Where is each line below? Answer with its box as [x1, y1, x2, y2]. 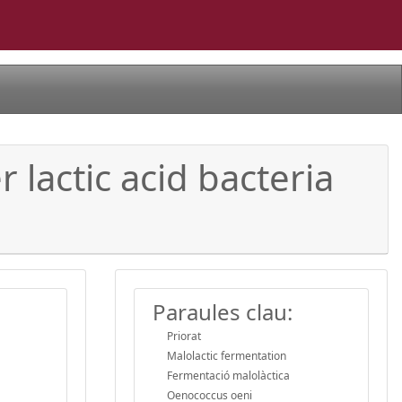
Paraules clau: [153, 296, 293, 327]
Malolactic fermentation [167, 347, 286, 363]
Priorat [167, 328, 201, 344]
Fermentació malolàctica [167, 367, 290, 383]
